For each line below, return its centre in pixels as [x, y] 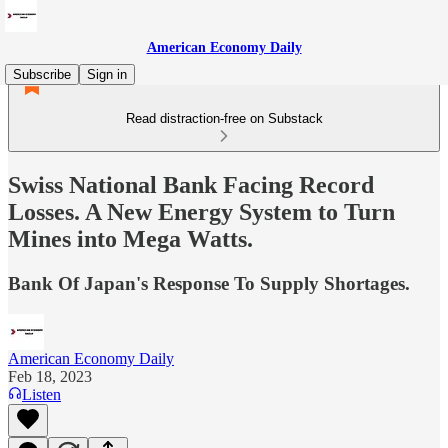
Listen [41, 394]
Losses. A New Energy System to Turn [201, 211]
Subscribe [42, 74]
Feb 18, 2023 [50, 376]
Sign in [107, 74]
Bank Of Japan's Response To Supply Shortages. [209, 283]
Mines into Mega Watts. [130, 238]
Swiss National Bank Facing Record [191, 184]
